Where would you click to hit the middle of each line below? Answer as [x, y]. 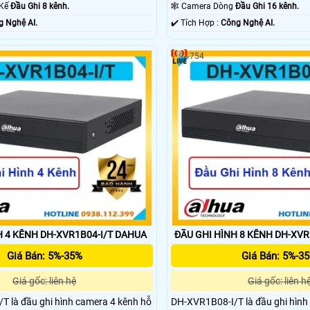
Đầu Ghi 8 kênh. [39, 7]
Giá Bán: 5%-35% [44, 256]
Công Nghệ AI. [248, 23]
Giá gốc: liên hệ [45, 281]
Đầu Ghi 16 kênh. [267, 7]
